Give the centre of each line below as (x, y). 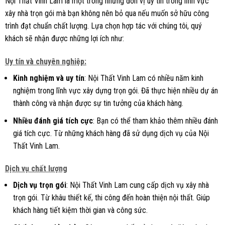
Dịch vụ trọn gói (39, 185)
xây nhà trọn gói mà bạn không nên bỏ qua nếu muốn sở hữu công (107, 14)
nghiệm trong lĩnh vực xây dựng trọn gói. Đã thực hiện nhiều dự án (115, 91)
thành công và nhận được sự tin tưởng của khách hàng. (98, 103)
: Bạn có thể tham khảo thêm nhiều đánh (155, 121)
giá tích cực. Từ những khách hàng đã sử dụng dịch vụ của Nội (111, 133)
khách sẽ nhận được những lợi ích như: (64, 39)
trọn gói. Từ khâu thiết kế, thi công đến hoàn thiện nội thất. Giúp (111, 198)
